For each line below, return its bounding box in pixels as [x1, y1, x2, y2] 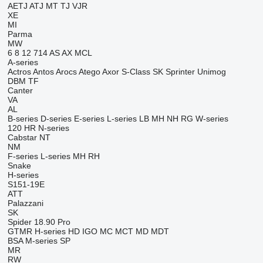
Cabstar [7, 133, 37, 142]
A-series [7, 58, 38, 67]
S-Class [121, 67, 150, 76]
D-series [40, 114, 72, 123]
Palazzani [7, 198, 43, 208]
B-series [7, 114, 38, 123]
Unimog [197, 67, 226, 76]
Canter [7, 86, 33, 95]
